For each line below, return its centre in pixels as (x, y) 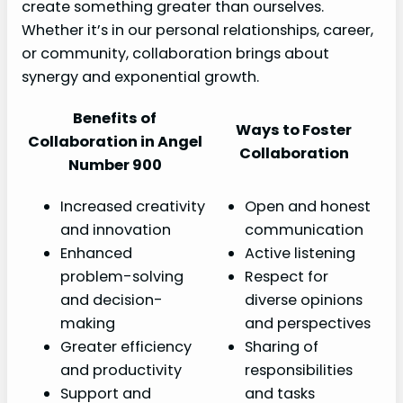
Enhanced (96, 253)
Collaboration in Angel (115, 141)
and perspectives (308, 323)
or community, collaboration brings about (175, 54)
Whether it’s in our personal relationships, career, (197, 31)
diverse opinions (304, 300)
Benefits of (115, 118)
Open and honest (308, 206)
